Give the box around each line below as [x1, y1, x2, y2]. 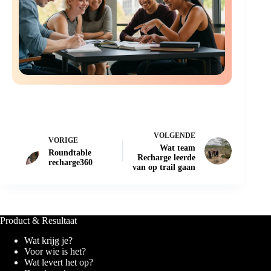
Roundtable [48, 148, 91, 158]
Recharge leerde [137, 153, 196, 163]
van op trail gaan [132, 163, 196, 172]
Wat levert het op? [24, 256, 93, 267]
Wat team [160, 143, 196, 153]
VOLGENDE [154, 131, 196, 140]
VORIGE [48, 136, 78, 145]
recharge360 [48, 158, 93, 168]
